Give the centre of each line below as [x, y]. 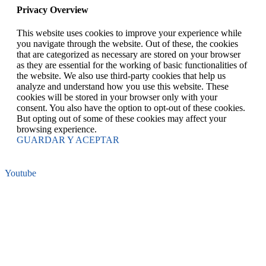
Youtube [20, 173]
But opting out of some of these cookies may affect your [121, 118]
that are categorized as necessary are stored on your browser [129, 54]
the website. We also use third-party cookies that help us [121, 75]
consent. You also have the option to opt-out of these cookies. [131, 107]
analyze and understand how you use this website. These [123, 86]
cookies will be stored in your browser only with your [117, 97]
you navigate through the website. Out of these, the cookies [127, 43]
